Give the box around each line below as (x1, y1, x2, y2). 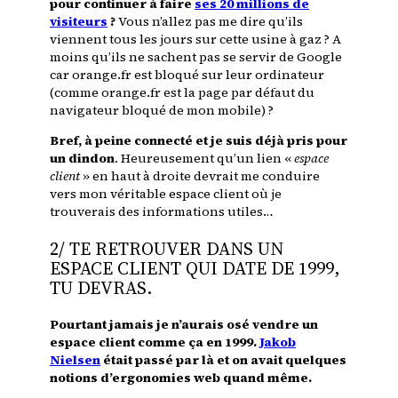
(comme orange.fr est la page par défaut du (50, 84, 314, 102)
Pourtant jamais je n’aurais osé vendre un (50, 314, 318, 333)
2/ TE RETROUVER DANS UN (50, 235, 283, 261)
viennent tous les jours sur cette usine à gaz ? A (50, 30, 341, 49)
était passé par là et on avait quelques (100, 350, 346, 369)
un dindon (50, 149, 115, 168)
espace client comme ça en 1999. (50, 332, 257, 351)
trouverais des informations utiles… (50, 203, 274, 221)
